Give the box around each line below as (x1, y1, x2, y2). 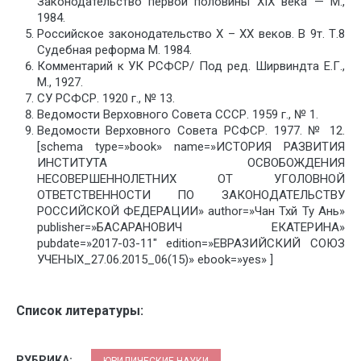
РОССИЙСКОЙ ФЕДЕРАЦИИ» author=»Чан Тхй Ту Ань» (36, 204, 345, 218)
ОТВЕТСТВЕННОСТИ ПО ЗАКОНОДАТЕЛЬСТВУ (36, 188, 345, 202)
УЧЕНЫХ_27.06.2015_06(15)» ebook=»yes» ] (36, 252, 273, 267)
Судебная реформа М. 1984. (36, 43, 192, 57)
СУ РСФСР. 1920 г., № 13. (36, 91, 175, 106)
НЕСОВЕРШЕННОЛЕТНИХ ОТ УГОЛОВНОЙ (36, 172, 345, 186)
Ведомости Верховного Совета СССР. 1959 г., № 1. (36, 107, 318, 122)
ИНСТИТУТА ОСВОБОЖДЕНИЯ (36, 156, 345, 170)
